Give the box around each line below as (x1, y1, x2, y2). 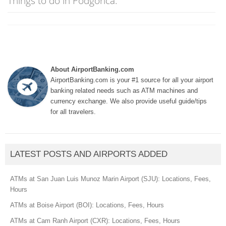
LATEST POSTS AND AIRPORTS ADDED (10, 149, 167, 159)
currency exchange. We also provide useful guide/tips (50, 97, 207, 105)
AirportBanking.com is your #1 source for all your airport (50, 76, 213, 84)
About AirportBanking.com (50, 66, 134, 73)
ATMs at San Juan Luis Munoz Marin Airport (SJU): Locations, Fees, (10, 175, 211, 183)
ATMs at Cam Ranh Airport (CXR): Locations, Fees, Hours (10, 217, 180, 224)
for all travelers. (50, 108, 96, 116)
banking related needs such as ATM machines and (50, 87, 198, 94)
